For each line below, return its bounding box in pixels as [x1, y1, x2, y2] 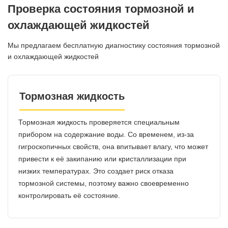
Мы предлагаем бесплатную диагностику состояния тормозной [8, 41, 220, 49]
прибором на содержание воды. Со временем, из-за [18, 130, 194, 138]
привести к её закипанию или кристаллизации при [18, 154, 186, 163]
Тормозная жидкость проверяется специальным [18, 118, 180, 126]
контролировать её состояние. [18, 191, 120, 199]
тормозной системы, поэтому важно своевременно [18, 179, 189, 187]
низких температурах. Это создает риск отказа [18, 166, 174, 175]
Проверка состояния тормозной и [8, 2, 194, 15]
